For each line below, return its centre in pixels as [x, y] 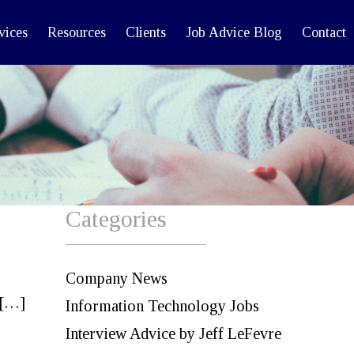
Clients [146, 32]
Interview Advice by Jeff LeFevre [173, 333]
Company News [117, 278]
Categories [116, 218]
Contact [324, 32]
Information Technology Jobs [162, 306]
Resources [77, 32]
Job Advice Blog [234, 32]
